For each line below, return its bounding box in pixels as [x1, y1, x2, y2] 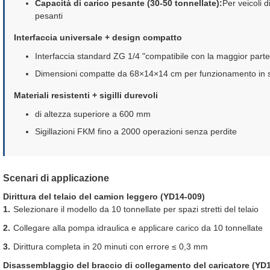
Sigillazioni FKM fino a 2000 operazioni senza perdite [35, 127, 237, 136]
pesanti [35, 11, 63, 20]
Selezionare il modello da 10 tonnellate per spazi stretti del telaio [13, 204, 259, 214]
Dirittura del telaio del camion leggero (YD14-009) [3, 192, 205, 201]
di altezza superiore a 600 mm [35, 109, 151, 119]
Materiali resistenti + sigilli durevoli [14, 90, 158, 100]
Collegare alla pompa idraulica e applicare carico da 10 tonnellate [13, 223, 263, 233]
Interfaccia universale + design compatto [14, 33, 182, 42]
